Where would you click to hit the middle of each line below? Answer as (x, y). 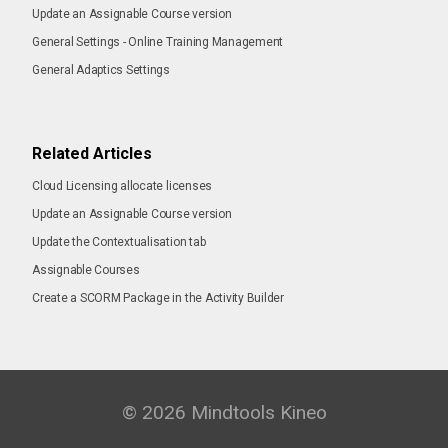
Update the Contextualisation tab (119, 241)
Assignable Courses (86, 269)
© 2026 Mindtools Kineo (224, 412)
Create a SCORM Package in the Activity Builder (158, 297)
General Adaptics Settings (101, 69)
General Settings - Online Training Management (158, 41)
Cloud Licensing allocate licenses (122, 185)
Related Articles (92, 153)
